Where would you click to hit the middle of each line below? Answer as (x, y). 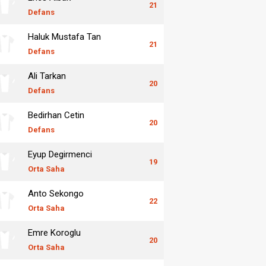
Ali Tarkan (47, 76)
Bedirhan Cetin (56, 115)
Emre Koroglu (54, 232)
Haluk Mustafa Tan (64, 37)
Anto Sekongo (56, 193)
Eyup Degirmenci (60, 154)
